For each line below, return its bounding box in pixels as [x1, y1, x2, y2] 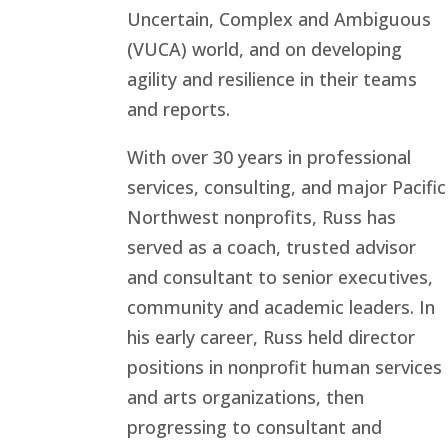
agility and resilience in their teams [127, 67, 417, 91]
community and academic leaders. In [127, 295, 435, 319]
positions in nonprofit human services [127, 355, 442, 379]
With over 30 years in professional [127, 145, 411, 169]
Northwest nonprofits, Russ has [127, 205, 396, 229]
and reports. [127, 97, 230, 121]
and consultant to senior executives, [127, 265, 433, 289]
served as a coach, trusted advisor [127, 235, 416, 259]
